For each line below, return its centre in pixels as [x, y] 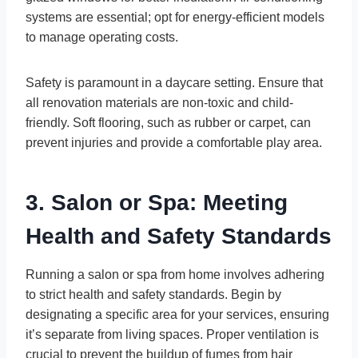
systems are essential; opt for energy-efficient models [175, 18]
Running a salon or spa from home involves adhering [175, 275]
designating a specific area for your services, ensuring [177, 315]
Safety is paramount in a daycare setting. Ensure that [174, 83]
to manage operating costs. [103, 38]
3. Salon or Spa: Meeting [157, 203]
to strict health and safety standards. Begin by [153, 295]
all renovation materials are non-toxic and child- [159, 103]
